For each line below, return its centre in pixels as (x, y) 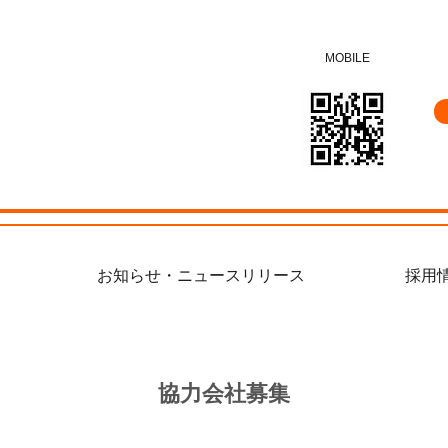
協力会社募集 (224, 393)
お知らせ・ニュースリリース (200, 275)
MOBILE (347, 58)
